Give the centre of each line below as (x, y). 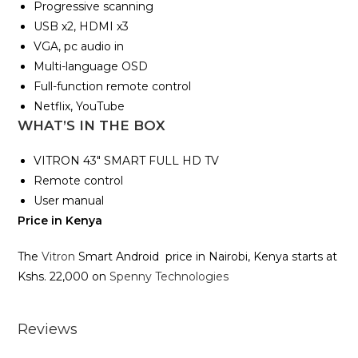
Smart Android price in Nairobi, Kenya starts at (207, 257)
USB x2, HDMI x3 (82, 27)
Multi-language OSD (91, 67)
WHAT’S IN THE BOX (92, 126)
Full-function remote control (113, 87)
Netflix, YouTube (80, 107)
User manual (69, 201)
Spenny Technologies (169, 277)
